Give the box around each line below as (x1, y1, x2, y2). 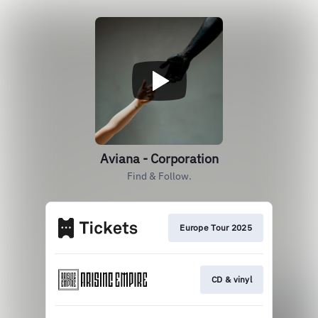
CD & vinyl (212, 274, 252, 285)
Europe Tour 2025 (180, 222, 252, 233)
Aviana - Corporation (99, 150, 219, 167)
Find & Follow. (126, 170, 192, 182)
